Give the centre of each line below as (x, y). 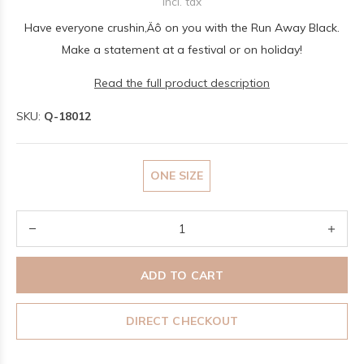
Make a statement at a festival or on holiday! (182, 50)
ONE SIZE (177, 175)
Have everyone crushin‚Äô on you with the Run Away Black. (182, 28)
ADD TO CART (182, 275)
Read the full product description (182, 83)
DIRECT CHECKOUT (182, 321)
